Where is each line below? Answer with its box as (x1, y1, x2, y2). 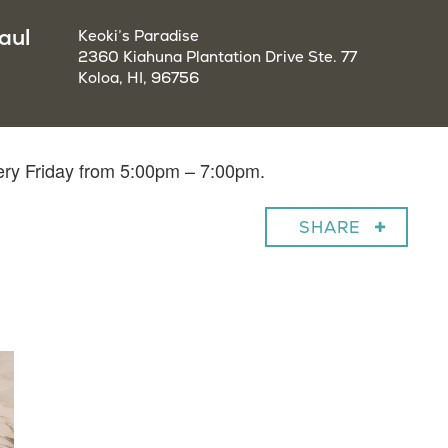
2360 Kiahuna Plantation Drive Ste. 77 (77, 48, 357, 67)
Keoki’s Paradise (77, 27, 199, 46)
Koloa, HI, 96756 (77, 69, 199, 88)
